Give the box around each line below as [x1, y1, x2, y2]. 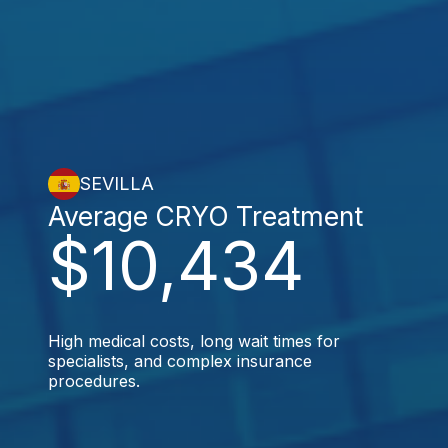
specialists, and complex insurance [48, 350, 312, 371]
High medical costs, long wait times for [48, 330, 340, 351]
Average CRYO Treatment [48, 199, 363, 232]
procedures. [48, 370, 140, 391]
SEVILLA [80, 173, 154, 194]
